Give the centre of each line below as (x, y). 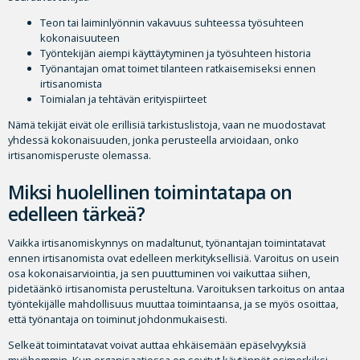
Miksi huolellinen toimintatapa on (150, 192)
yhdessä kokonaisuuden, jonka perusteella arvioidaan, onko (153, 140)
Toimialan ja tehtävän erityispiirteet (123, 99)
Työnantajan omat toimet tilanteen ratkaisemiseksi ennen (178, 69)
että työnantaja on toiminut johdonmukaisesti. (118, 319)
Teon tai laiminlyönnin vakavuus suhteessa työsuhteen (172, 23)
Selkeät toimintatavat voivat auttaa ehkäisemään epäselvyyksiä (157, 344)
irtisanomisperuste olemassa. (80, 155)
